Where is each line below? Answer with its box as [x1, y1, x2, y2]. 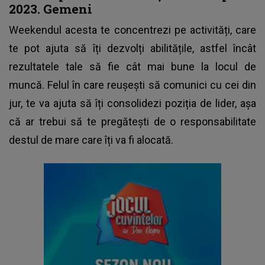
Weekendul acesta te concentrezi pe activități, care [9, 23, 256, 36]
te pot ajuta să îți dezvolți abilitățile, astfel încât [9, 41, 256, 54]
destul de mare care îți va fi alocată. [9, 133, 173, 146]
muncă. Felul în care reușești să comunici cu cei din [9, 78, 256, 91]
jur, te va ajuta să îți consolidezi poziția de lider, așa [9, 96, 256, 109]
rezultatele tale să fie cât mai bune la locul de [9, 60, 256, 73]
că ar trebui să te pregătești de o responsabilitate [9, 115, 256, 128]
